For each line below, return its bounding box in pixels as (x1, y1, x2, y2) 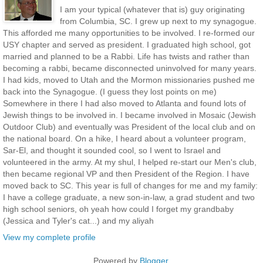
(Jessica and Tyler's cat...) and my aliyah (3, 216, 154, 226)
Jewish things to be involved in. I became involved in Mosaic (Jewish (3, 110, 256, 120)
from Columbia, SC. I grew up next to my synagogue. (59, 16, 257, 26)
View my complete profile (3, 232, 96, 242)
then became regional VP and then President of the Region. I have (3, 169, 249, 179)
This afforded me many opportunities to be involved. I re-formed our (3, 28, 255, 38)
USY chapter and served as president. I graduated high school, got (3, 40, 251, 50)
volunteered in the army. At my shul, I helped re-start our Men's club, (3, 157, 257, 167)
